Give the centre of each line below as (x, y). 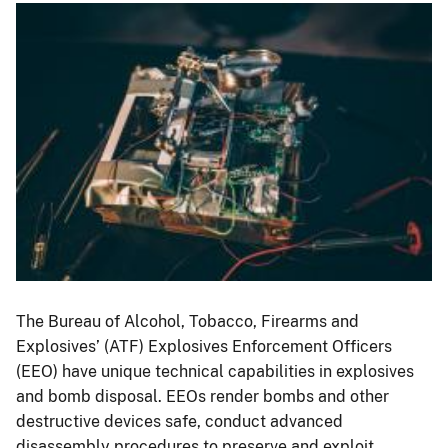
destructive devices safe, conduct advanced (179, 421)
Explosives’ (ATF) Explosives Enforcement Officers (204, 346)
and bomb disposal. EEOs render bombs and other (202, 396)
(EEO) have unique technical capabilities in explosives (215, 371)
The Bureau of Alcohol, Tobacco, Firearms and (187, 321)
